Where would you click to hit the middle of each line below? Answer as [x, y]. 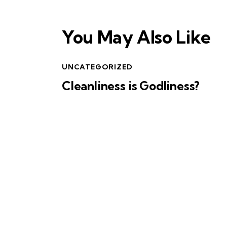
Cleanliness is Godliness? [131, 86]
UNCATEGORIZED [97, 67]
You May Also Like [137, 37]
